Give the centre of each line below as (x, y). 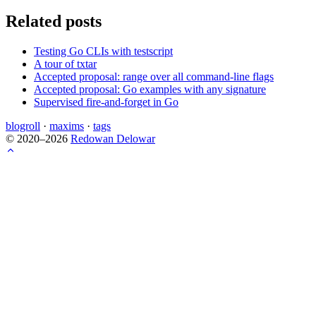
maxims (67, 126)
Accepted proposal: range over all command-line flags (154, 77)
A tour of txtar (65, 64)
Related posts (54, 22)
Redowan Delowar (113, 139)
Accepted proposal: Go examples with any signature (150, 90)
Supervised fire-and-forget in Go (106, 102)
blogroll (23, 126)
